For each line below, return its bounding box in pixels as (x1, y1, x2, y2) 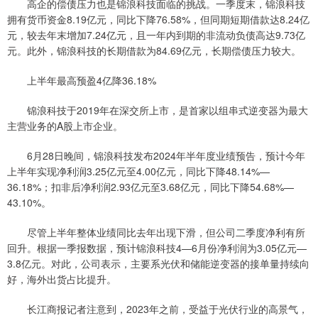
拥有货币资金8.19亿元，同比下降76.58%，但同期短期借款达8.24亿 (7, 11, 309, 26)
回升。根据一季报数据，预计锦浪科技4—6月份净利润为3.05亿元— (7, 240, 307, 255)
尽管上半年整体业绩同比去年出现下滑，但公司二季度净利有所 (7, 224, 305, 239)
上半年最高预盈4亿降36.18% (7, 72, 156, 87)
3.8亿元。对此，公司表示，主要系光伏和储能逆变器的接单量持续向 (7, 256, 309, 270)
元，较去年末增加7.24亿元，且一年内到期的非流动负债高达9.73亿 (7, 27, 305, 42)
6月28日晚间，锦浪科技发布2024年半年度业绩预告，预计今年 (7, 148, 305, 163)
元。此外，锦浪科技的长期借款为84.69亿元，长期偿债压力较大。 (7, 43, 301, 57)
